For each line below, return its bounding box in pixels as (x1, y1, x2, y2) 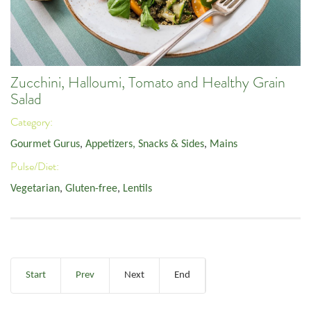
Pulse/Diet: (10, 159, 61, 174)
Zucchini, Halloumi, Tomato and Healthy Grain (10, 73, 285, 93)
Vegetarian (10, 183, 60, 195)
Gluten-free (65, 183, 117, 195)
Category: (10, 115, 55, 129)
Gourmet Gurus (10, 139, 80, 151)
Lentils (123, 183, 152, 195)
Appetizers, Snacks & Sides (85, 139, 204, 151)
